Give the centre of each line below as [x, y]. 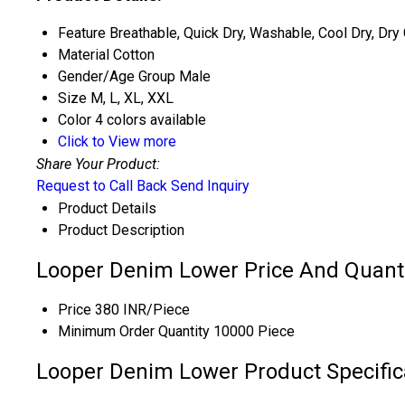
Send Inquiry [210, 186]
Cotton [134, 55]
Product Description [121, 231]
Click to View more [117, 142]
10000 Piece [254, 332]
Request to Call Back [102, 186]
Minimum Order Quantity [134, 332]
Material [84, 55]
